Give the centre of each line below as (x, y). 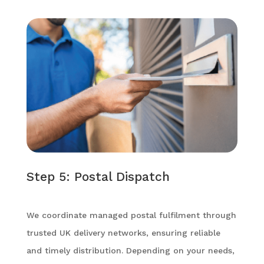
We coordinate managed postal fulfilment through (131, 215)
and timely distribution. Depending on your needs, (130, 250)
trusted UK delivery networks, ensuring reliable (123, 232)
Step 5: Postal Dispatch (98, 176)
